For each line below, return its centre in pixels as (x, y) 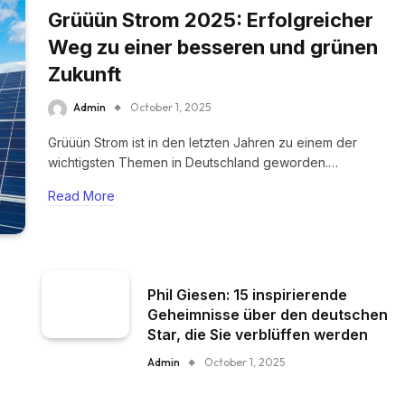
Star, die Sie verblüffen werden (258, 334)
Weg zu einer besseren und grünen (213, 47)
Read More (81, 196)
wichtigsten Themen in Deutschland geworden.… (193, 162)
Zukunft (85, 75)
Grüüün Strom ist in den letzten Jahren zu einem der (202, 142)
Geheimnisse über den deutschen (268, 315)
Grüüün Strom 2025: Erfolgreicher (211, 20)
